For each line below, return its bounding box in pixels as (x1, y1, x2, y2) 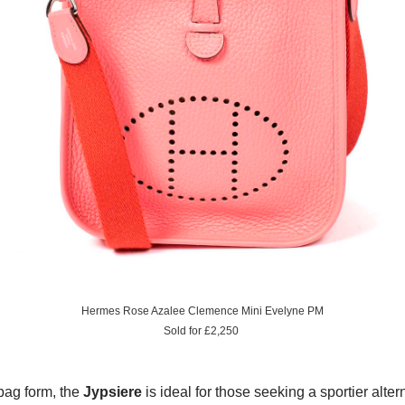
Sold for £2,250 (163, 324, 239, 337)
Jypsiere (83, 383, 142, 400)
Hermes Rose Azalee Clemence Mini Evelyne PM (81, 304, 324, 317)
